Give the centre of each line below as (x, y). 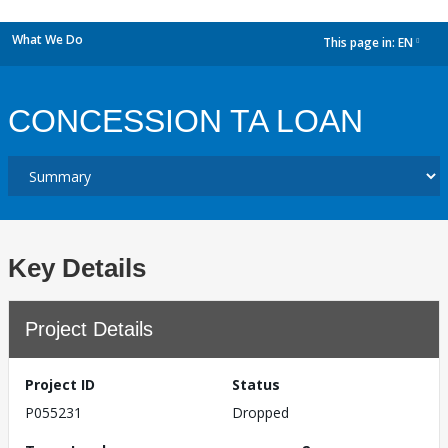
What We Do (47, 39)
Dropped (260, 412)
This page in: (360, 43)
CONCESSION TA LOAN (185, 121)
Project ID (60, 384)
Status (256, 384)
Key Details (77, 268)
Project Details (89, 329)
